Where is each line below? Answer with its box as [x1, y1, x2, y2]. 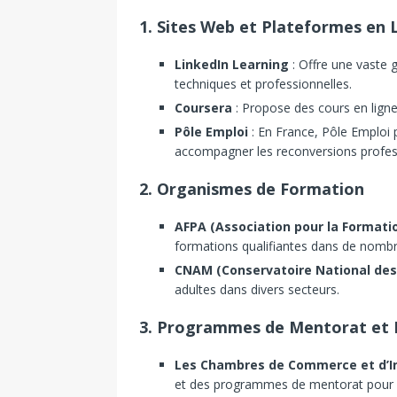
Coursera [175, 99, 232, 117]
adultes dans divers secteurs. [175, 281, 339, 299]
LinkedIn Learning [175, 56, 289, 74]
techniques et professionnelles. [175, 75, 352, 93]
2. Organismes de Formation [139, 178, 364, 200]
